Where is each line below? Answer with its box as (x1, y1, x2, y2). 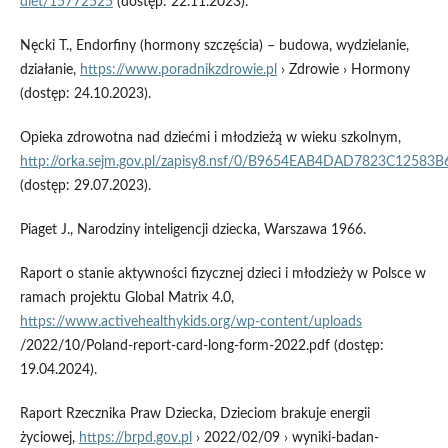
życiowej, (19, 430, 79, 445)
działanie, (19, 62, 80, 77)
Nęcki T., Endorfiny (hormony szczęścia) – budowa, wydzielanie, (19, 38, 409, 53)
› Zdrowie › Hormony (276, 62, 410, 77)
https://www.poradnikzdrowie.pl (79, 62, 277, 77)
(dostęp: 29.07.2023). (19, 178, 151, 193)
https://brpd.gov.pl (78, 430, 192, 445)
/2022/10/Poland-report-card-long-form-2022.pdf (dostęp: (19, 338, 384, 353)
